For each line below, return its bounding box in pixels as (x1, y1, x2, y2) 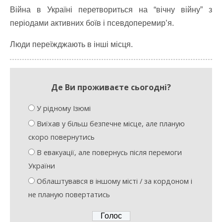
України (28, 161, 55, 170)
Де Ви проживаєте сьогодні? (51, 82, 171, 93)
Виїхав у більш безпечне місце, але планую (36, 118, 185, 128)
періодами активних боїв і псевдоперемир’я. (10, 19, 174, 27)
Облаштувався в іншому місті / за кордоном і (36, 176, 192, 186)
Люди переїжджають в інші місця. (10, 40, 133, 49)
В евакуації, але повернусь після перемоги (36, 147, 182, 157)
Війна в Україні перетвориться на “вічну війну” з (10, 5, 212, 14)
